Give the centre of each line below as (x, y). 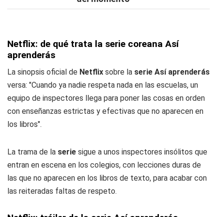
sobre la (119, 72)
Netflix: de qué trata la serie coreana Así (93, 44)
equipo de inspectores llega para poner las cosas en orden (106, 98)
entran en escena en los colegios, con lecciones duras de (104, 165)
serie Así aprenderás (172, 72)
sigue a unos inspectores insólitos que (142, 152)
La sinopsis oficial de (43, 72)
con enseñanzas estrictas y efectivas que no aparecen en (105, 111)
